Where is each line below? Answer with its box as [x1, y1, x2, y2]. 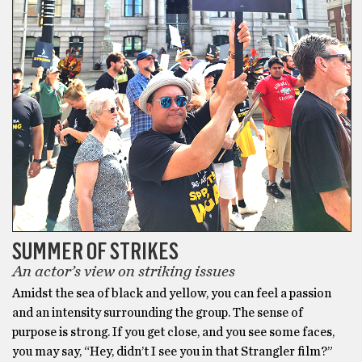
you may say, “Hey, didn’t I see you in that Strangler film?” [12, 344, 333, 358]
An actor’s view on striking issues [12, 263, 235, 280]
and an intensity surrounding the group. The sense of [12, 305, 303, 319]
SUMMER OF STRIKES [12, 235, 179, 266]
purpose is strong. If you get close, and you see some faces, [12, 325, 335, 339]
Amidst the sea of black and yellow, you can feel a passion [12, 286, 331, 300]
